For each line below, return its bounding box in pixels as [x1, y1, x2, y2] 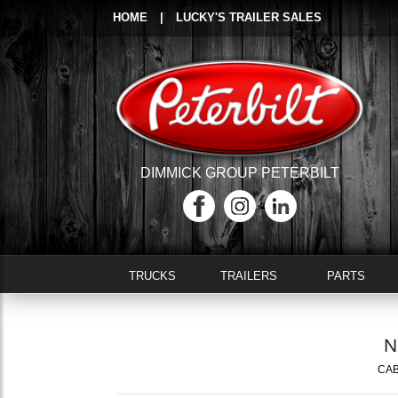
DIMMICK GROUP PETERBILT [139, 165, 339, 181]
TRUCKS [128, 269, 176, 283]
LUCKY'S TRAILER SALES [176, 11, 322, 24]
